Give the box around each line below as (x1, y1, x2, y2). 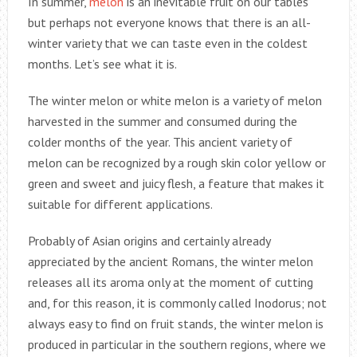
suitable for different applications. (27, 195, 213, 212)
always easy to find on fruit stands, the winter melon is (27, 315, 324, 331)
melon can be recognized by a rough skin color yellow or (27, 154, 326, 171)
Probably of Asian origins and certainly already (27, 232, 270, 249)
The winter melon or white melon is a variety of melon (27, 92, 322, 108)
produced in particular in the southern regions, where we (27, 335, 326, 352)
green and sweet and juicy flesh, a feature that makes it (27, 175, 324, 191)
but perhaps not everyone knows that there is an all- (27, 14, 311, 30)
